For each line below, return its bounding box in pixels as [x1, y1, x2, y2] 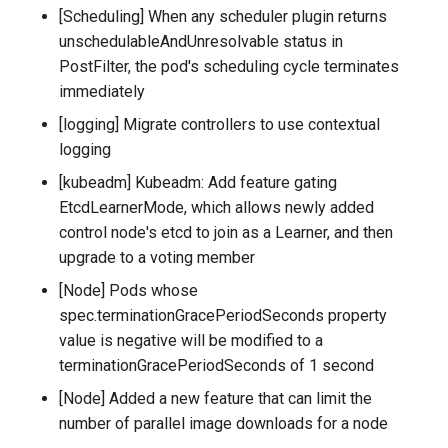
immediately [59, 82, 146, 102]
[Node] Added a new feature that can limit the [59, 389, 373, 409]
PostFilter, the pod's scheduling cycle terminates [59, 57, 400, 77]
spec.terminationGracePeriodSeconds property [59, 306, 388, 326]
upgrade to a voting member [59, 248, 256, 268]
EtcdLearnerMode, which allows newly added [59, 198, 375, 218]
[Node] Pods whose [59, 281, 199, 301]
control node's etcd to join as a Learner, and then [59, 223, 394, 243]
